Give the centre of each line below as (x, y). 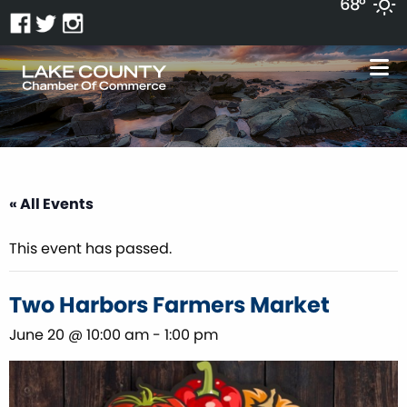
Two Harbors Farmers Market (169, 304)
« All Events (51, 203)
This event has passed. (90, 248)
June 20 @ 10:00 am (79, 334)
